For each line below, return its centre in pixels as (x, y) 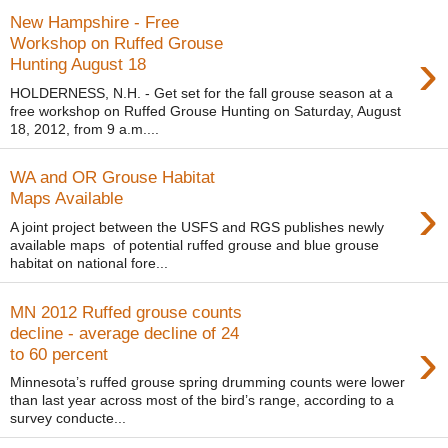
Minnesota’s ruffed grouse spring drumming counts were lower (207, 382)
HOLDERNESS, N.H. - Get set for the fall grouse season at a (201, 92)
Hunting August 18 (78, 64)
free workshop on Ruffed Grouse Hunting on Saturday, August (205, 110)
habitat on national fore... (89, 263)
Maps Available (66, 198)
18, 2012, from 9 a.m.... (84, 128)
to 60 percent (59, 353)
